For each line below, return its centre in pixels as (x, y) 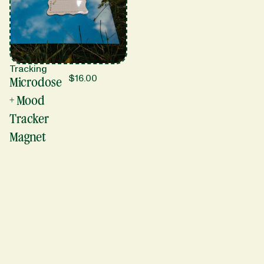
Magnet (28, 137)
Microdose (36, 82)
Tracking (28, 69)
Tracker (29, 119)
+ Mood (27, 101)
